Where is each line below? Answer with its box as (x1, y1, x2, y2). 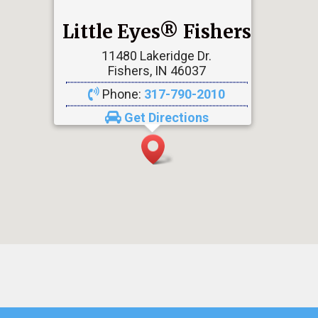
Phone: (99, 86, 144, 102)
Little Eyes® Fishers (62, 19, 251, 43)
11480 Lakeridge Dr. (102, 48, 212, 63)
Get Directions (124, 109, 209, 125)
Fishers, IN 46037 (107, 62, 206, 78)
